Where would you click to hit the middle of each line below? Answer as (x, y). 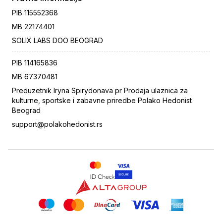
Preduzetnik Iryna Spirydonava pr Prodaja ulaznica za (100, 91)
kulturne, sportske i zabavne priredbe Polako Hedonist (102, 101)
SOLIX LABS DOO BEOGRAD (57, 41)
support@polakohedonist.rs (57, 124)
